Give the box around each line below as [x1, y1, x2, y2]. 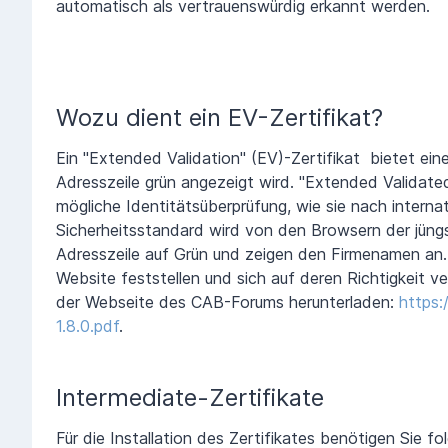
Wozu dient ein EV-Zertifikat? [56, 102, 383, 132]
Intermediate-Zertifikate [56, 382, 324, 412]
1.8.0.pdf [56, 315, 119, 336]
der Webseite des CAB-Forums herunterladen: [56, 291, 399, 312]
